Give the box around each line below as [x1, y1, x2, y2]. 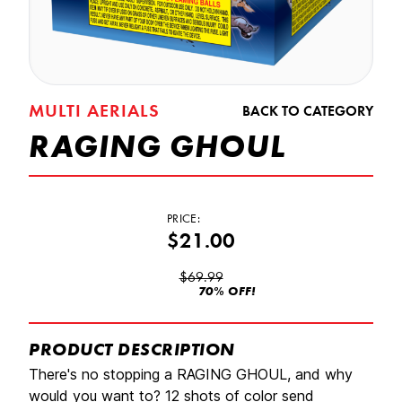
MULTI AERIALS [29, 103, 160, 121]
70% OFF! [197, 286, 257, 299]
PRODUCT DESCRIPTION [29, 342, 235, 360]
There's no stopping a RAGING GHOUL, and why [29, 365, 353, 383]
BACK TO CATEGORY [242, 105, 373, 119]
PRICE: [167, 214, 201, 226]
